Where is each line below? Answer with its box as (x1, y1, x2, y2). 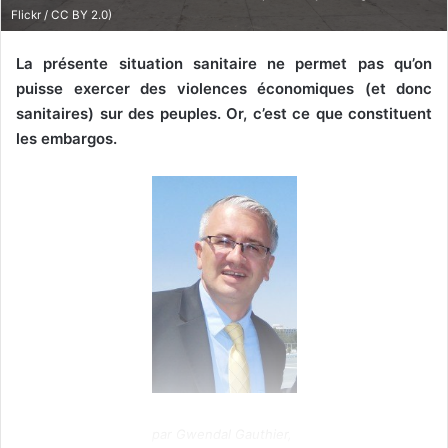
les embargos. (16, 129, 117, 149)
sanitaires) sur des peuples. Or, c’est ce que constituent (16, 104, 432, 124)
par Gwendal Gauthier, (151, 425, 292, 442)
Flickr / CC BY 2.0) (11, 8, 112, 23)
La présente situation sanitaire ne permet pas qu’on (16, 54, 432, 74)
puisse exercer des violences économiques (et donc (16, 79, 432, 99)
